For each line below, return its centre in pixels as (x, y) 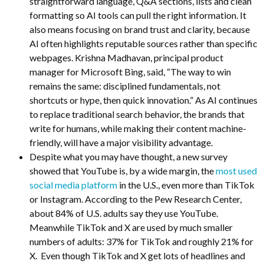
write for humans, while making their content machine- (138, 128)
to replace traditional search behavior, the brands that (137, 114)
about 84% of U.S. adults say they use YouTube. (124, 213)
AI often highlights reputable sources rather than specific (143, 43)
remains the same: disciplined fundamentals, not (125, 86)
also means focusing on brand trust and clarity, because (140, 29)
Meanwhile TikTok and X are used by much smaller (131, 227)
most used (236, 171)
